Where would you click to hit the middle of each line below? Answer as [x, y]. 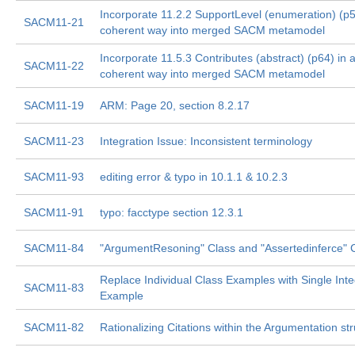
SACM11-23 [54, 141]
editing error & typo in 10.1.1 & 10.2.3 [194, 177]
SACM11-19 [54, 105]
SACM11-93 [54, 177]
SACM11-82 [54, 327]
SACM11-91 [54, 212]
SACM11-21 [54, 22]
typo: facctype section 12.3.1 [172, 212]
